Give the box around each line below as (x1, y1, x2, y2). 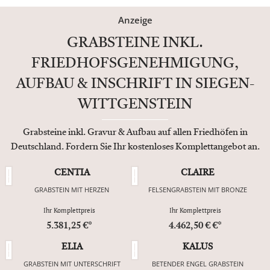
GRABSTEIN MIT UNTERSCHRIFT (23, 259, 121, 269)
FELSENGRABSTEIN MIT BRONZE (148, 185, 247, 195)
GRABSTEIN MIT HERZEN (34, 185, 109, 195)
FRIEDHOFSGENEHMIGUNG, (31, 57, 239, 72)
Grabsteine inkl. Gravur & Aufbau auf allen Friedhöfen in (22, 128, 248, 138)
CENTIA (54, 169, 90, 178)
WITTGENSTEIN (78, 98, 192, 113)
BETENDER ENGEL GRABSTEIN (152, 259, 243, 269)
